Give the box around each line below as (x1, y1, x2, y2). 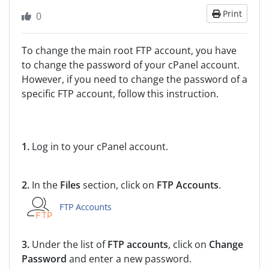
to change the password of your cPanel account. (22, 58, 240, 71)
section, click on (80, 178, 157, 192)
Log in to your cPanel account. (29, 140, 168, 153)
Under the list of (29, 238, 107, 251)
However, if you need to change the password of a (22, 73, 247, 86)
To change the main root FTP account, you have (22, 44, 237, 57)
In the (29, 178, 60, 192)
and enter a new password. (67, 252, 192, 265)
